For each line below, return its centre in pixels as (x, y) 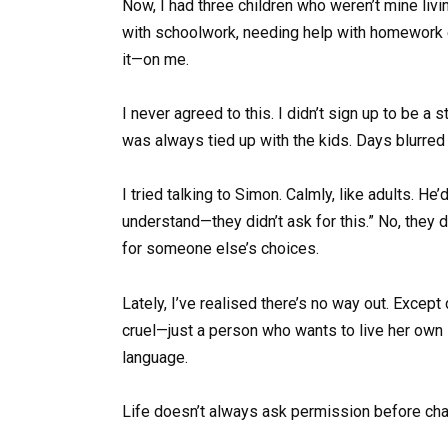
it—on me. (155, 59)
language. (155, 357)
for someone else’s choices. (220, 249)
